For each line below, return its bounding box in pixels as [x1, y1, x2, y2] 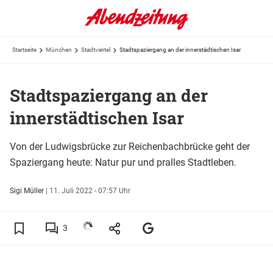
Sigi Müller [10, 186, 44, 195]
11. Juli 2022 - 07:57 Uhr [49, 186, 130, 195]
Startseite [12, 46, 37, 53]
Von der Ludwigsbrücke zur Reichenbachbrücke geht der [10, 140, 250, 152]
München [46, 46, 72, 53]
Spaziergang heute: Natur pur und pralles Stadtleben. [10, 156, 236, 168]
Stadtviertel [81, 46, 110, 53]
